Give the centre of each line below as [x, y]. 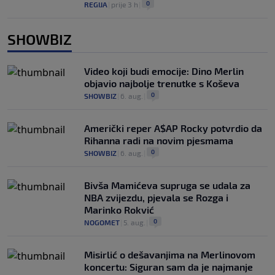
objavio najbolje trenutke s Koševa [162, 83]
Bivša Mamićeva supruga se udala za [167, 185]
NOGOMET [102, 223]
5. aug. [134, 223]
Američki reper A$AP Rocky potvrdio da [173, 128]
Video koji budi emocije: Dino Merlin [164, 71]
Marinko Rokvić [119, 210]
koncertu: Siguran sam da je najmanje [168, 267]
